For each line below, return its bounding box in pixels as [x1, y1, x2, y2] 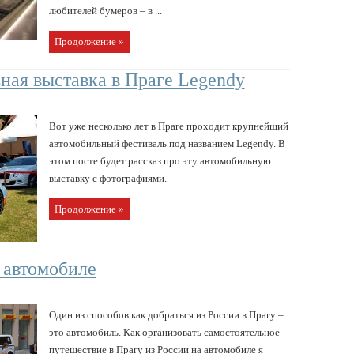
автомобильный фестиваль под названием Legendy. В [48, 137, 285, 149]
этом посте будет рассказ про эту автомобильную [48, 154, 271, 167]
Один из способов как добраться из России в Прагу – [48, 308, 284, 321]
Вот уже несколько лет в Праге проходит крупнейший [48, 119, 288, 132]
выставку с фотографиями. [48, 171, 167, 184]
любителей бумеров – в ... [48, 4, 162, 17]
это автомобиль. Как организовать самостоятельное [48, 326, 280, 338]
